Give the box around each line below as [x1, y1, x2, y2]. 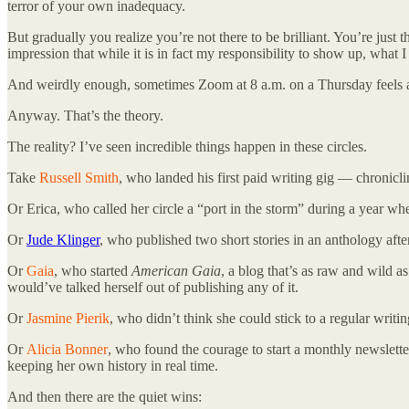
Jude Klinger [26, 231, 100, 247]
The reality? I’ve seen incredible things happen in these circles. [7, 138, 367, 154]
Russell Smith [39, 169, 119, 185]
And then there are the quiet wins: [7, 388, 202, 404]
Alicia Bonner [26, 341, 108, 357]
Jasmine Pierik [26, 309, 110, 326]
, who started [54, 262, 131, 278]
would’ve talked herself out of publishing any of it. [7, 278, 299, 295]
